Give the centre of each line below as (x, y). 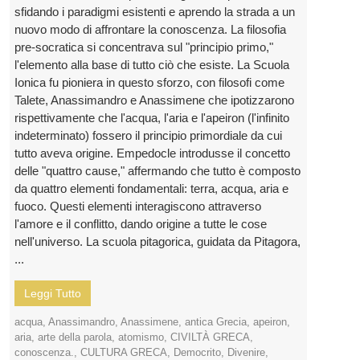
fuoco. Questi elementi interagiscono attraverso (138, 207)
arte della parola (75, 337)
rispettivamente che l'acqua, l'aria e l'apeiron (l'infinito (152, 118)
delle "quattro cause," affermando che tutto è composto (157, 171)
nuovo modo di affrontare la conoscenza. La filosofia (150, 30)
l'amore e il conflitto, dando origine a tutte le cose (141, 224)
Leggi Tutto (53, 294)
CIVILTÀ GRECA (210, 337)
